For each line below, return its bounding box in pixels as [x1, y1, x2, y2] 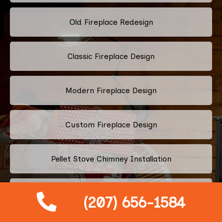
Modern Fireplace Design [65, 85, 157, 95]
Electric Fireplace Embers [64, 188, 158, 198]
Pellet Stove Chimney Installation [51, 154, 171, 164]
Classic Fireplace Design [67, 51, 155, 61]
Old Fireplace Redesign [69, 17, 153, 27]
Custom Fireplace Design [65, 119, 157, 129]
